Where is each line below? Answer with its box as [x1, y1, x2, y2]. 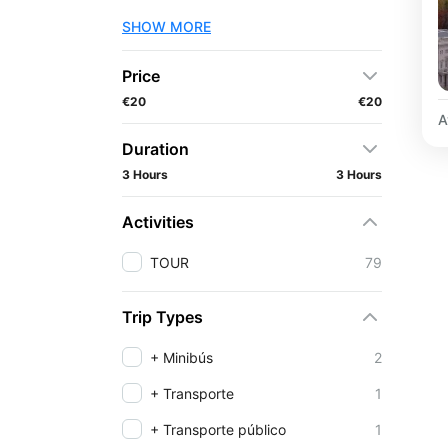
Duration [122, 138, 189, 159]
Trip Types [122, 306, 203, 327]
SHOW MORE [122, 17, 211, 35]
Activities [122, 211, 194, 232]
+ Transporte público [150, 420, 286, 438]
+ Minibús [150, 348, 213, 366]
